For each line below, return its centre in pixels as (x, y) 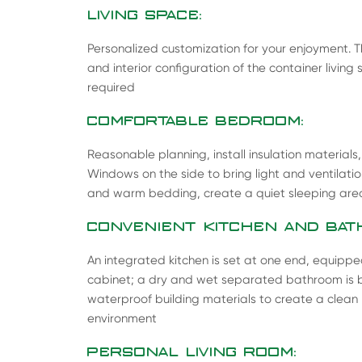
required (111, 88)
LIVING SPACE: (145, 15)
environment (122, 319)
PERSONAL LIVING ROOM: (192, 352)
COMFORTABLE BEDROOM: (196, 121)
